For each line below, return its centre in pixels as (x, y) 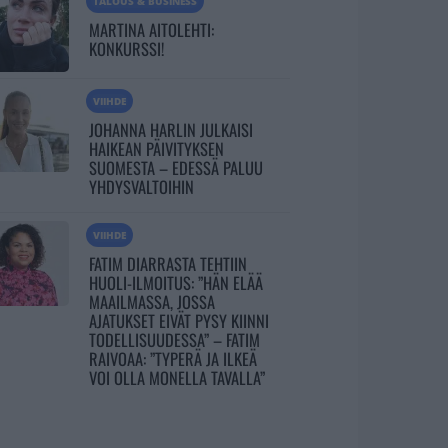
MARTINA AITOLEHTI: (151, 29)
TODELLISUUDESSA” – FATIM (174, 339)
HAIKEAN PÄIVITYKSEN (156, 148)
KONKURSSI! (126, 48)
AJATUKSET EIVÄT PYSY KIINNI (178, 320)
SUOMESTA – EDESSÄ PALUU (175, 167)
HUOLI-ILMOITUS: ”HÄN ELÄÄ (175, 282)
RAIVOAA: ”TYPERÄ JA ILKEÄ (172, 358)
